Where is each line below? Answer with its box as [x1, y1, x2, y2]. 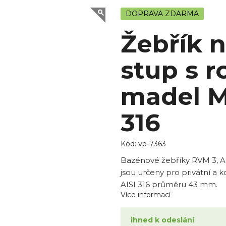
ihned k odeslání [130, 215, 194, 225]
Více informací [120, 190, 171, 200]
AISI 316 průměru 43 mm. [120, 180, 217, 190]
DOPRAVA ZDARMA [125, 9, 199, 19]
